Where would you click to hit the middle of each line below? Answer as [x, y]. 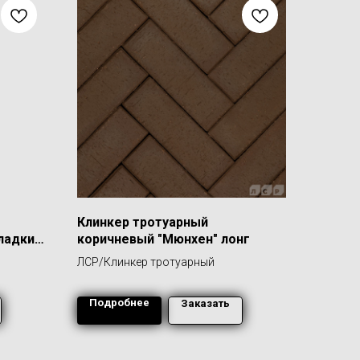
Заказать [205, 303]
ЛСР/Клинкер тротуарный [146, 262]
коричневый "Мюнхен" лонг [164, 239]
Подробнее [119, 303]
